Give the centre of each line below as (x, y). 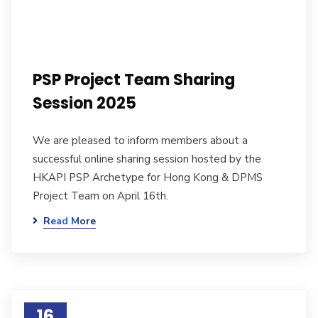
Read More (70, 221)
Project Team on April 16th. (100, 196)
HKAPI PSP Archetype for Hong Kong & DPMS (148, 177)
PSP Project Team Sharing (134, 80)
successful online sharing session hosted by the (147, 159)
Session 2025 (84, 103)
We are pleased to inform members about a (140, 141)
